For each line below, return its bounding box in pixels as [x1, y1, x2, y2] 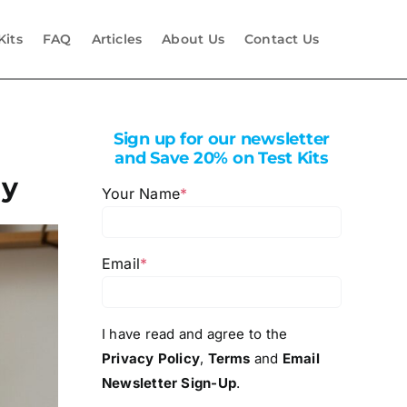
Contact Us [243, 31, 320, 47]
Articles [91, 31, 143, 47]
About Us [162, 31, 224, 47]
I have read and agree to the [101, 325, 288, 342]
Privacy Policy [101, 350, 201, 367]
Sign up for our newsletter [114, 129, 330, 149]
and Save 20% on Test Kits [114, 148, 329, 168]
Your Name [101, 184, 181, 203]
